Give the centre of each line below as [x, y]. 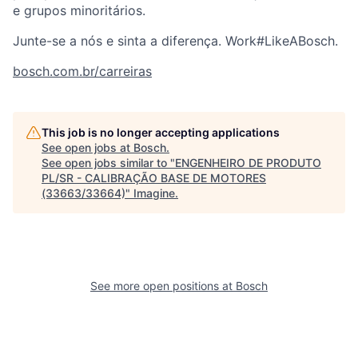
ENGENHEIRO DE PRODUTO [248, 163]
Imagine [154, 193]
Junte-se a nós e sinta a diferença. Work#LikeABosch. [175, 41]
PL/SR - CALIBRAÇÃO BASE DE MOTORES [154, 178]
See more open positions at [163, 286]
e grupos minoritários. [79, 11]
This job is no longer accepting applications [161, 133]
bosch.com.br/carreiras [82, 72]
